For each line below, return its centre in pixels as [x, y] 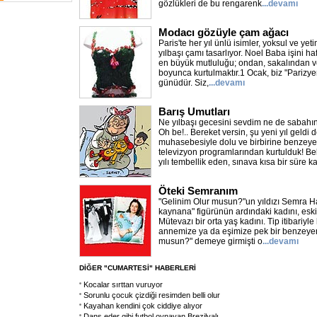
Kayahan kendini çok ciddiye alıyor [143, 306]
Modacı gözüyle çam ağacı [224, 32]
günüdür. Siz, [184, 83]
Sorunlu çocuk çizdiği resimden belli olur [152, 295]
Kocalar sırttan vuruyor [123, 284]
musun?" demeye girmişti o [211, 241]
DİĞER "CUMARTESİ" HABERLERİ [138, 268]
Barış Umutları [194, 111]
